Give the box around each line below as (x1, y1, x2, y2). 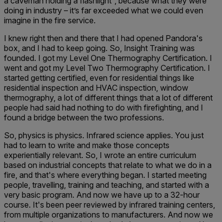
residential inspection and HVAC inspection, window (4, 83, 188, 93)
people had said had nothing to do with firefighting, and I (4, 103, 203, 112)
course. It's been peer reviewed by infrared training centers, (4, 200, 215, 210)
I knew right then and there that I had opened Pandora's (4, 33, 203, 43)
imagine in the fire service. (4, 15, 96, 25)
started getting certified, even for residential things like (4, 73, 194, 83)
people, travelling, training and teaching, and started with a (4, 180, 209, 190)
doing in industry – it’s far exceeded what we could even (4, 5, 203, 15)
